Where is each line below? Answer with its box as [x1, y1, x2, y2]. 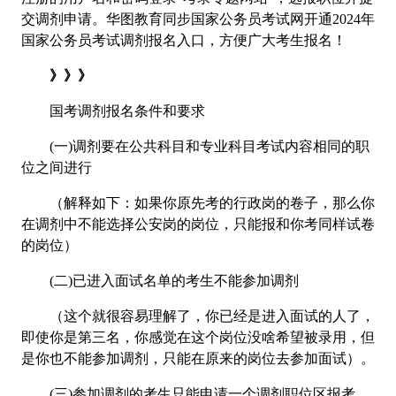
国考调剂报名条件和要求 [21, 103, 205, 118]
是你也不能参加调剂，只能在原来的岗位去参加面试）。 [21, 350, 375, 366]
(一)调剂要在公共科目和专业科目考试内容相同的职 [21, 138, 369, 154]
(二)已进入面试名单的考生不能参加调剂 [21, 272, 299, 288]
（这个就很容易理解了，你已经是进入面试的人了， [21, 308, 375, 324]
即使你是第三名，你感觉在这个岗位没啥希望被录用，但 [21, 329, 375, 345]
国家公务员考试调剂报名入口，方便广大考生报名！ [21, 32, 346, 48]
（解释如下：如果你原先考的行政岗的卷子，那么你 [21, 194, 375, 210]
